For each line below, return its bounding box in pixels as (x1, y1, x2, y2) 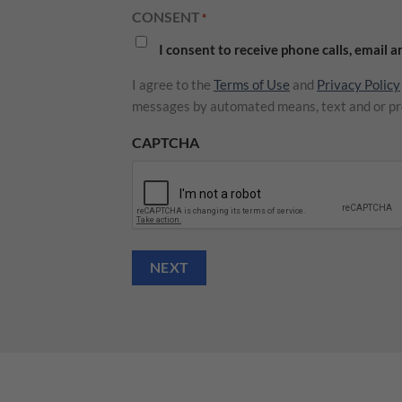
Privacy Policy (317, 76, 400, 93)
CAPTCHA (132, 134, 199, 152)
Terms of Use (214, 76, 290, 93)
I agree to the (132, 76, 214, 93)
